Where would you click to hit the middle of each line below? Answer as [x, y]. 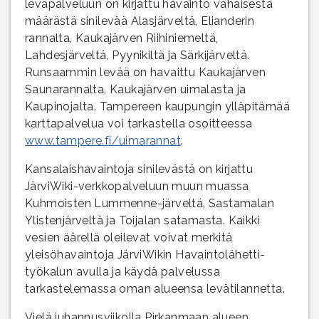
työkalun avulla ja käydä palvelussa [122, 271]
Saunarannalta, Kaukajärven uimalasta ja [136, 89]
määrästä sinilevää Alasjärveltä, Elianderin [140, 21]
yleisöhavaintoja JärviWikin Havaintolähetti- [145, 254]
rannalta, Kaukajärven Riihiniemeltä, [122, 38]
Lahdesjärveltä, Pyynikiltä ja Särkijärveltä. [137, 55]
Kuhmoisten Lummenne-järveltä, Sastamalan [150, 203]
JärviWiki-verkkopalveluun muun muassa [137, 186]
